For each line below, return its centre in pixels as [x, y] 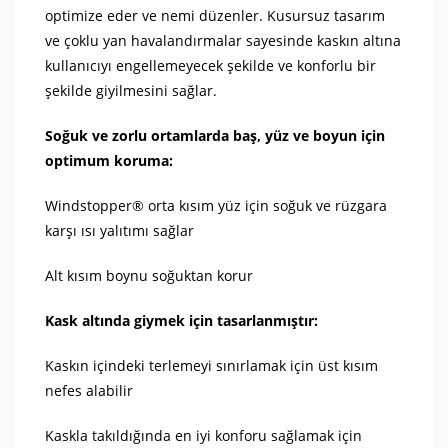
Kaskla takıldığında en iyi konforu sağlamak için [203, 435]
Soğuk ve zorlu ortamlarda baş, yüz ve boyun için [215, 135]
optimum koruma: [109, 160]
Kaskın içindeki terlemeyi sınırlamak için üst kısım [211, 365]
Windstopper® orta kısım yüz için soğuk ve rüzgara [216, 205]
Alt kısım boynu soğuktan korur [149, 275]
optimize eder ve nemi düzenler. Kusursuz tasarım [215, 15]
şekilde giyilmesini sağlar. [133, 90]
